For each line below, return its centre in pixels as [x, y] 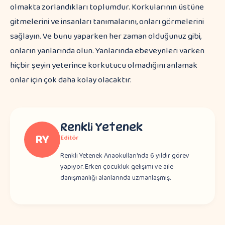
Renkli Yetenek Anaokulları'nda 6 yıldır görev [125, 156]
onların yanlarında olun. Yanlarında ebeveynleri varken [107, 51]
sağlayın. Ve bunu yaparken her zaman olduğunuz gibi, [106, 36]
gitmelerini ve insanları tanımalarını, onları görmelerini [107, 22]
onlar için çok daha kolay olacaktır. [71, 80]
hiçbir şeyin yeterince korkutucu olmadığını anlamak [104, 66]
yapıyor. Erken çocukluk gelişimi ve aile [117, 167]
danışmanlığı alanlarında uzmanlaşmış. [116, 178]
